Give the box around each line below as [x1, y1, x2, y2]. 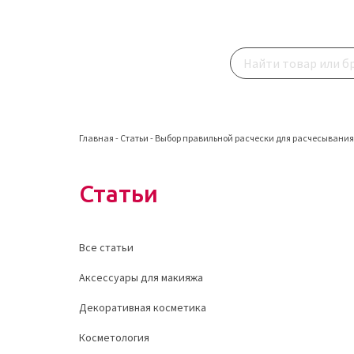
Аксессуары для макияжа [79, 270, 203, 284]
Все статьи [79, 240, 134, 254]
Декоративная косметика [79, 300, 206, 314]
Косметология [79, 330, 149, 345]
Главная [79, 132, 114, 144]
